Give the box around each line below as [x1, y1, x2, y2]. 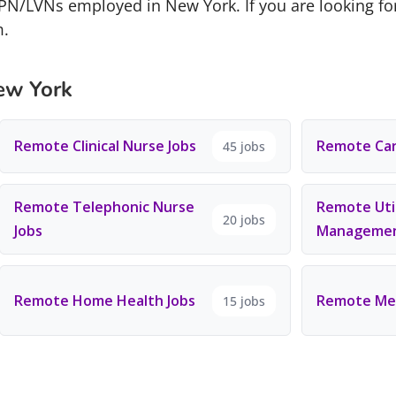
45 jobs [223, 138, 266, 155]
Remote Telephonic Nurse [13, 197, 194, 217]
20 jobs [223, 210, 266, 228]
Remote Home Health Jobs [13, 290, 195, 310]
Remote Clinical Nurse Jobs [13, 136, 196, 156]
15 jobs [223, 292, 266, 309]
